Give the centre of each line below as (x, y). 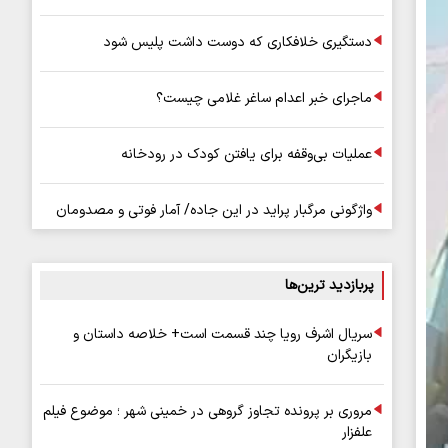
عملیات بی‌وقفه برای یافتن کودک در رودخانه (246, 154)
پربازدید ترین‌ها (329, 285)
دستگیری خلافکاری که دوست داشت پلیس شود (237, 42)
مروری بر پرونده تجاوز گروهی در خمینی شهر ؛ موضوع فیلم (207, 411)
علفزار (357, 432)
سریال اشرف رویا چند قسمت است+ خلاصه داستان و (222, 334)
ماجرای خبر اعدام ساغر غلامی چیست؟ (264, 98)
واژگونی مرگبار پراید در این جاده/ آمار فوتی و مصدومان (214, 210)
